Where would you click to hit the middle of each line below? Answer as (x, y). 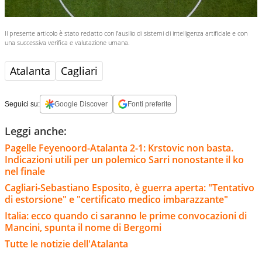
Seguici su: (22, 104)
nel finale (25, 171)
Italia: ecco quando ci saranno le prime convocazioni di (126, 216)
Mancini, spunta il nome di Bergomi (83, 227)
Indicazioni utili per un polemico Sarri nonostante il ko (124, 159)
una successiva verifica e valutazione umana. (67, 42)
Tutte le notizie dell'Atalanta (66, 244)
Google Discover (81, 104)
